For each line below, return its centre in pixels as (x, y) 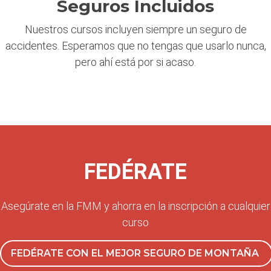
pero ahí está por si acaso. (135, 62)
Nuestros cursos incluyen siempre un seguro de (135, 30)
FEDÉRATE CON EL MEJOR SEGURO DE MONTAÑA (135, 253)
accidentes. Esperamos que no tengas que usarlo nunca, (135, 46)
